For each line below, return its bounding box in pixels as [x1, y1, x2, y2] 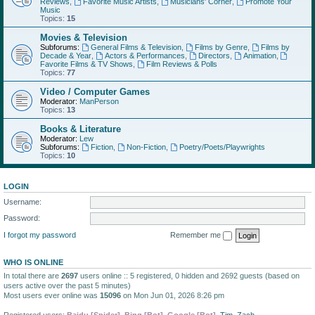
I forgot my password [4, 230, 76, 239]
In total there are [4, 271, 61, 280]
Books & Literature [40, 124, 121, 134]
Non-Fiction [126, 143, 166, 151]
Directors [198, 51, 230, 60]
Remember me [170, 230, 223, 239]
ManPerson [79, 97, 119, 105]
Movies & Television [40, 32, 127, 43]
